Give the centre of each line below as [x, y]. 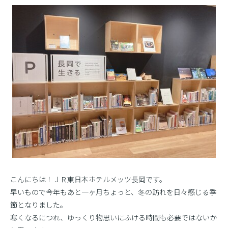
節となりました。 [39, 205]
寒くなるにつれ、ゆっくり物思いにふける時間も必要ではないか [113, 217]
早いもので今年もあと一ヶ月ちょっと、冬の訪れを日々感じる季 [113, 192]
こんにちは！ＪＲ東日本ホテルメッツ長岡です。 [88, 179]
